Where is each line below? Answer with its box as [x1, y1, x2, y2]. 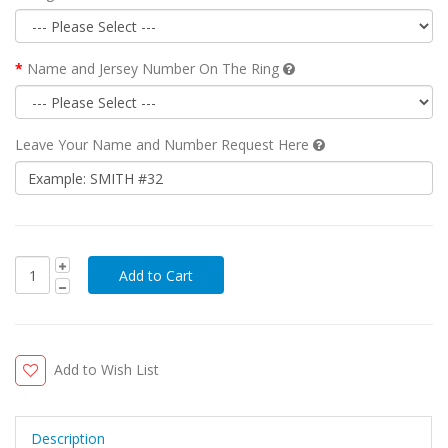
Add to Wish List [54, 360, 160, 380]
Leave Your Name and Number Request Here [15, 135, 313, 155]
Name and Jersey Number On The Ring [27, 59, 283, 79]
